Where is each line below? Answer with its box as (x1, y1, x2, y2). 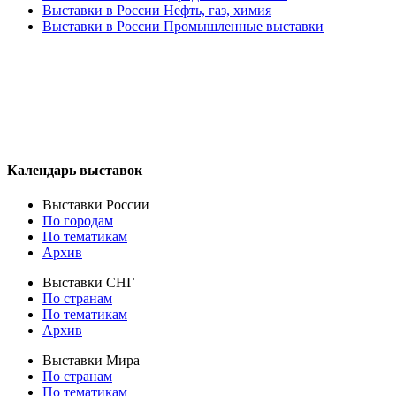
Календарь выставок (7, 163, 142, 178)
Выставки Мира (42, 353, 140, 369)
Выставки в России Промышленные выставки (42, 18, 324, 34)
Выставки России (42, 197, 149, 213)
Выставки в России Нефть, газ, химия (42, 2, 271, 18)
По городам (42, 213, 113, 229)
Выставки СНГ (42, 275, 134, 291)
